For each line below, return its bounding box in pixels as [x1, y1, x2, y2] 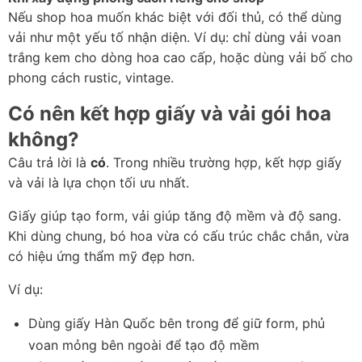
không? [8, 128, 79, 152]
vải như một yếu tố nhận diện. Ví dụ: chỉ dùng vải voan [8, 29, 341, 46]
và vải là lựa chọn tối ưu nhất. [8, 175, 189, 192]
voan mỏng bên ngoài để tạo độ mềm [28, 337, 259, 354]
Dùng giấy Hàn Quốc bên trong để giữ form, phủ [28, 315, 325, 332]
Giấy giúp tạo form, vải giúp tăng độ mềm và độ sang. [8, 208, 341, 225]
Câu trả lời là [8, 154, 90, 171]
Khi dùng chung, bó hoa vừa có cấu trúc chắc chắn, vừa [8, 228, 349, 245]
